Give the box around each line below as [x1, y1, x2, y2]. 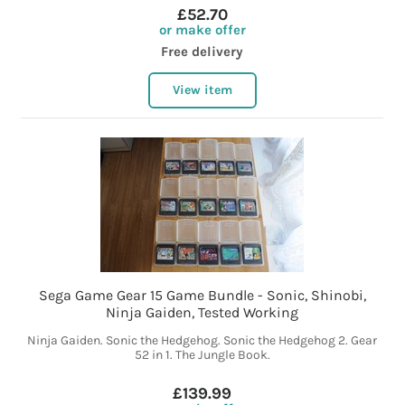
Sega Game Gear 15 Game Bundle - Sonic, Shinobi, [38, 287, 366, 305]
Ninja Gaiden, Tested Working [106, 304, 299, 322]
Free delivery [161, 43, 244, 61]
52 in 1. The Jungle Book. [134, 347, 270, 363]
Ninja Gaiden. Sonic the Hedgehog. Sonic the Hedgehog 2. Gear [27, 333, 378, 349]
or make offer [158, 22, 246, 39]
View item [172, 82, 232, 99]
